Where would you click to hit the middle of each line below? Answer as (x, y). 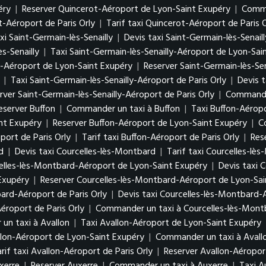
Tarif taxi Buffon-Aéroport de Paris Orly (161, 138)
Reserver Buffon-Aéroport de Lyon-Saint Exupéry (151, 123)
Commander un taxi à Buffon (123, 109)
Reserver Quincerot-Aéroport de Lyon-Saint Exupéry (127, 9)
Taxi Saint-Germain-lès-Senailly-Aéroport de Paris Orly (118, 81)
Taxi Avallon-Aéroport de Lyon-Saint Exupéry (172, 223)
